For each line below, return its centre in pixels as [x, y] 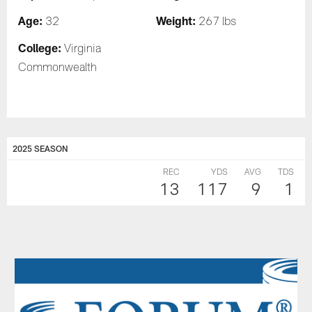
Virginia [81, 50]
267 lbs [216, 23]
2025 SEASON [41, 149]
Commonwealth [58, 69]
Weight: [176, 20]
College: [40, 47]
